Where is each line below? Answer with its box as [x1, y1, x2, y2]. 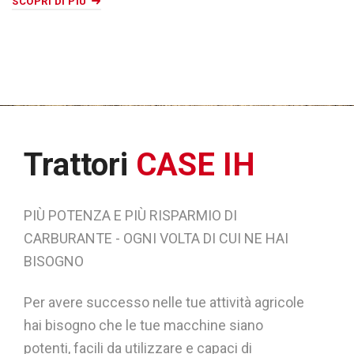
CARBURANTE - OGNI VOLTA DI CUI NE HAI [24, 229, 288, 247]
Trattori [24, 145, 136, 183]
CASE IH [136, 145, 255, 183]
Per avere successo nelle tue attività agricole [24, 293, 304, 311]
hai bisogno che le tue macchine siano [24, 316, 263, 333]
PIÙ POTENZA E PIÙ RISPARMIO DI [24, 206, 237, 224]
